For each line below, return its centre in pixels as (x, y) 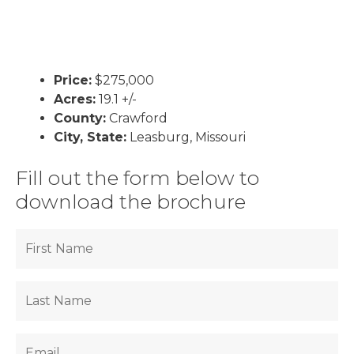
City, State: (90, 137)
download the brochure (131, 201)
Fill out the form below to (137, 178)
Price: (73, 80)
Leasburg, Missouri (188, 137)
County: (80, 118)
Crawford (138, 118)
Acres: (75, 99)
